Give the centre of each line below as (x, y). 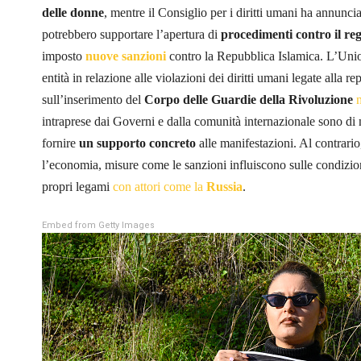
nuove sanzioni (126, 56)
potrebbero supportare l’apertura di (131, 34)
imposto (64, 56)
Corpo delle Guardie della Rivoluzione (249, 99)
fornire (60, 143)
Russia (224, 186)
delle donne (73, 12)
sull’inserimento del (93, 99)
